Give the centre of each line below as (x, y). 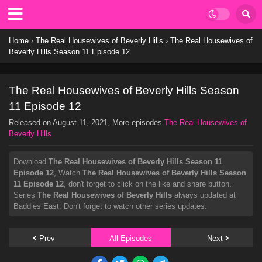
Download (31, 162)
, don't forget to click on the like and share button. (148, 184)
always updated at (204, 195)
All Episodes (131, 238)
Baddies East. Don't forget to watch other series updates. (110, 206)
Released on (31, 123)
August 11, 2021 (80, 123)
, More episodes (136, 123)
